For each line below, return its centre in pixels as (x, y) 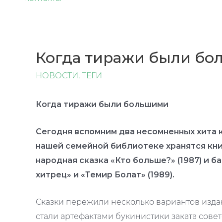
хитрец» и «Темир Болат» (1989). (105, 174)
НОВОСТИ (57, 76)
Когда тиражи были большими (102, 105)
